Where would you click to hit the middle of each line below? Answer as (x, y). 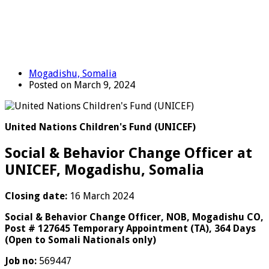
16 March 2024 (101, 196)
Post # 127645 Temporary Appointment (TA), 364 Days (130, 228)
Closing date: (36, 196)
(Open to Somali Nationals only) (80, 240)
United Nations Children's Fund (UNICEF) (100, 127)
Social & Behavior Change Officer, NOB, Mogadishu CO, (134, 217)
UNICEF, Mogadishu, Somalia (104, 170)
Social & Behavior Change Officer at (128, 153)
